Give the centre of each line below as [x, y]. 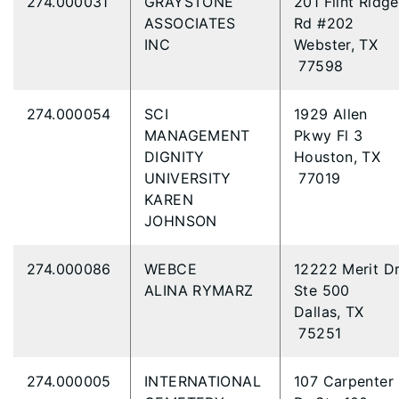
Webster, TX [336, 45]
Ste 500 [325, 290]
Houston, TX [338, 157]
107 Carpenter [344, 381]
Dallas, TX [329, 312]
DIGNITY [175, 157]
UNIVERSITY [191, 178]
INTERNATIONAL [203, 381]
